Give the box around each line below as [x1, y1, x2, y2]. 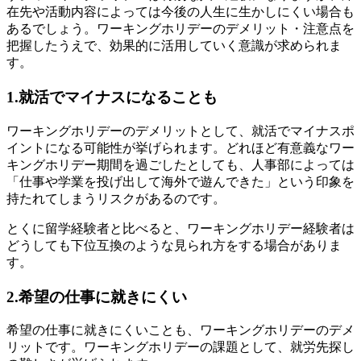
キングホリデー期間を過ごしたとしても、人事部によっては [6, 157, 355, 172]
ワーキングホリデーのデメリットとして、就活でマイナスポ [6, 123, 355, 138]
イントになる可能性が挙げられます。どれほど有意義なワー [6, 140, 355, 155]
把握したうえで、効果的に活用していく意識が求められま [6, 39, 342, 53]
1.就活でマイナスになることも [6, 89, 218, 106]
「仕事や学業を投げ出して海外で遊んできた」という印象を [6, 174, 355, 189]
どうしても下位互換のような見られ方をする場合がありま [6, 238, 342, 252]
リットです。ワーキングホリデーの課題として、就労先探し [6, 340, 355, 355]
